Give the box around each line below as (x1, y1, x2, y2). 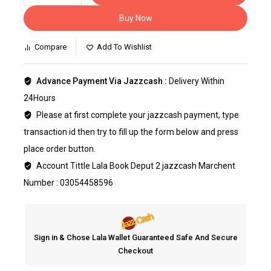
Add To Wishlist (97, 42, 152, 51)
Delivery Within (168, 76, 224, 86)
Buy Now (119, 13, 152, 23)
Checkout (118, 246, 153, 255)
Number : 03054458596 (24, 178, 113, 188)
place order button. (24, 144, 96, 154)
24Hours (24, 93, 56, 103)
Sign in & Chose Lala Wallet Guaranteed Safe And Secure (33, 233, 238, 242)
